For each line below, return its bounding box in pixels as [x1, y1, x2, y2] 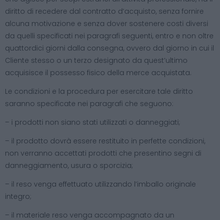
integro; [5, 191, 31, 201]
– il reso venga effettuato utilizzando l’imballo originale [5, 179, 196, 189]
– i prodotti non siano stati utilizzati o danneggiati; [5, 117, 180, 127]
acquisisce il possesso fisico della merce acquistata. [5, 67, 192, 78]
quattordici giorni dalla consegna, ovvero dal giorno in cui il [5, 43, 214, 53]
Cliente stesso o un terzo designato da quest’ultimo [5, 55, 188, 65]
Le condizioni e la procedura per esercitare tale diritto [5, 86, 193, 96]
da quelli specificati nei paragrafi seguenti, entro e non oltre [5, 30, 214, 41]
